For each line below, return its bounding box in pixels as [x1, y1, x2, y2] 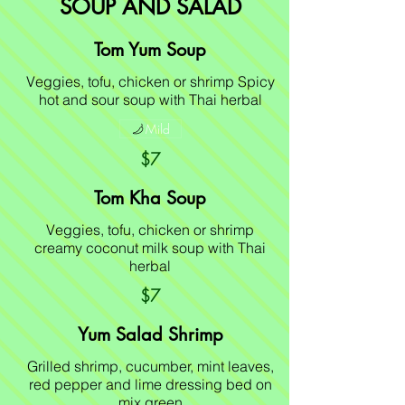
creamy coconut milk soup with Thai [34, 239, 266, 257]
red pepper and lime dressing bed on [28, 375, 272, 393]
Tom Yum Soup [94, 38, 206, 61]
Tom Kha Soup [94, 186, 206, 210]
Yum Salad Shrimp [77, 323, 223, 346]
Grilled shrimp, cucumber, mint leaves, [26, 357, 274, 375]
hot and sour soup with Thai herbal [38, 90, 262, 108]
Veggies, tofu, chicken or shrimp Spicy [25, 72, 275, 90]
